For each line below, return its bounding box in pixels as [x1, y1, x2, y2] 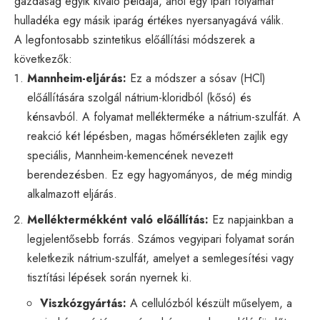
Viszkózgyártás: [40, 294, 126, 311]
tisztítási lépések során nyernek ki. [27, 269, 192, 286]
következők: [14, 50, 72, 67]
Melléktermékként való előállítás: [27, 211, 209, 228]
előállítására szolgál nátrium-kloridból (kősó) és [27, 89, 251, 106]
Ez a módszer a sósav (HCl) [126, 69, 266, 86]
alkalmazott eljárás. [27, 185, 117, 202]
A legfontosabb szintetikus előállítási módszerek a [14, 31, 255, 48]
